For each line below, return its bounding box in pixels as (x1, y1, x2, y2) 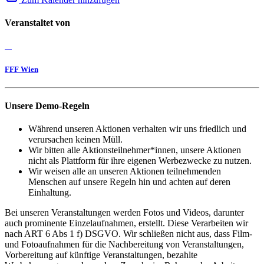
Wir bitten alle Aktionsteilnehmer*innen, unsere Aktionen (28, 145, 241, 156)
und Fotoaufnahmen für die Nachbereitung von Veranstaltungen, (5, 239, 244, 250)
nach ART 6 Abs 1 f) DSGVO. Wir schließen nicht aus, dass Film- (5, 229, 252, 239)
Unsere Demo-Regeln (5, 101, 90, 111)
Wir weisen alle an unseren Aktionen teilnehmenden (28, 166, 221, 177)
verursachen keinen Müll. (28, 134, 123, 145)
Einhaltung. (28, 187, 71, 198)
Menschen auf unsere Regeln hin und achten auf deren (28, 177, 230, 187)
